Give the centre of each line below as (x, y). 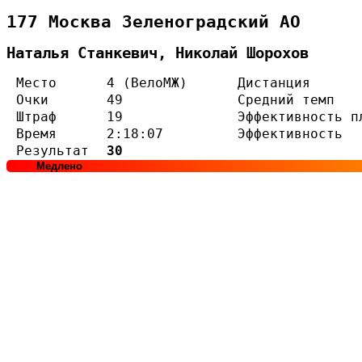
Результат (53, 151)
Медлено (59, 166)
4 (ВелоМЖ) (147, 83)
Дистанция (274, 83)
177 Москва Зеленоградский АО (154, 22)
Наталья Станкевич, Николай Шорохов (158, 53)
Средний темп (286, 100)
